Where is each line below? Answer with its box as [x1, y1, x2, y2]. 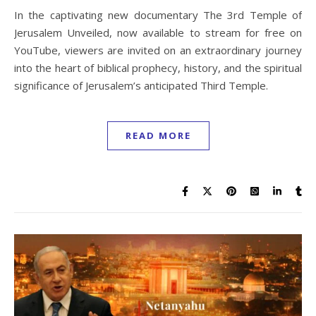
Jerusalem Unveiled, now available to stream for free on [14, 25, 302, 39]
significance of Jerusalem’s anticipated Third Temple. [14, 78, 268, 92]
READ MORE [125, 128, 191, 142]
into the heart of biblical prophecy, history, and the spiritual [14, 60, 302, 75]
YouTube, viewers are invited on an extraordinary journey [14, 42, 302, 57]
